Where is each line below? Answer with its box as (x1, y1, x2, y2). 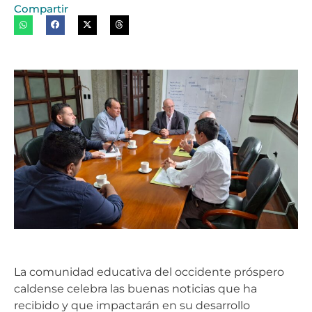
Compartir (14, 2, 68, 16)
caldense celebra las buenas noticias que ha (14, 282, 257, 296)
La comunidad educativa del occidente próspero (14, 265, 284, 279)
